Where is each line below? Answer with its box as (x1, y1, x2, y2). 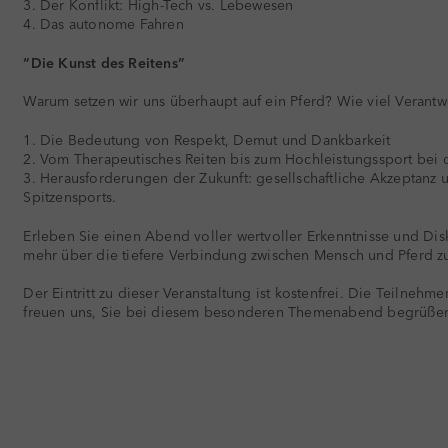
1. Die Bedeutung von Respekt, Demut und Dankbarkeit (23, 129, 391, 149)
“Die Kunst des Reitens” (23, 52, 185, 72)
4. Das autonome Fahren (23, 13, 184, 33)
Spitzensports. (23, 186, 117, 206)
